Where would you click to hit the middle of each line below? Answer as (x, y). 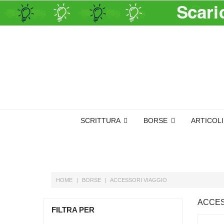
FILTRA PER (73, 210)
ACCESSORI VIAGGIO (138, 180)
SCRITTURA (101, 120)
